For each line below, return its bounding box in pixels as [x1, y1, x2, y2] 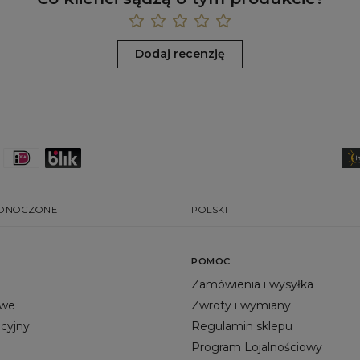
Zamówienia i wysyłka [190, 276, 313, 292]
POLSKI [190, 203, 228, 215]
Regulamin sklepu [190, 318, 292, 333]
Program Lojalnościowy [190, 339, 322, 354]
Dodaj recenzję [135, 46, 225, 61]
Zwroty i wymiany [190, 297, 291, 313]
